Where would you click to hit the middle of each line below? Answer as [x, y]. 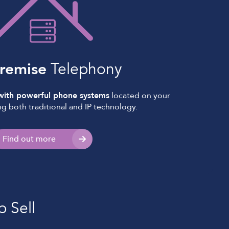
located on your [140, 96]
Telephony [84, 69]
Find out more [29, 139]
